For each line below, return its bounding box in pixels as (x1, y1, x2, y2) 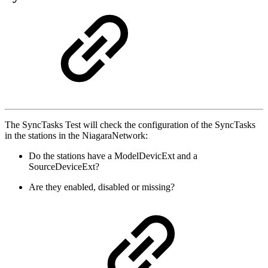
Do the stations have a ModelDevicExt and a (29, 150, 197, 161)
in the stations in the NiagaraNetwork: (5, 130, 148, 141)
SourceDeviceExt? (29, 161, 99, 172)
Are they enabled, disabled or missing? (29, 181, 175, 192)
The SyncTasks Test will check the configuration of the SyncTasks (5, 119, 255, 130)
